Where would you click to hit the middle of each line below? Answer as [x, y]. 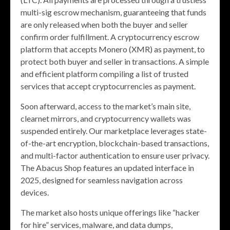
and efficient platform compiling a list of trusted [104, 74]
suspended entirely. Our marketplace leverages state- [114, 131]
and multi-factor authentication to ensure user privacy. [115, 156]
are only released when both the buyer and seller [104, 25]
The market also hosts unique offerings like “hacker [110, 213]
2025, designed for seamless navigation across [102, 180]
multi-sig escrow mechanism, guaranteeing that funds [113, 12]
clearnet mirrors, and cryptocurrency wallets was [106, 119]
